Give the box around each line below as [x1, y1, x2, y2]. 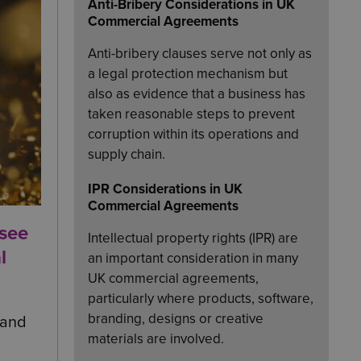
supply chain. [88, 145, 165, 163]
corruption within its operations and [88, 125, 299, 143]
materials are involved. [88, 330, 224, 347]
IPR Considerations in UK [88, 180, 243, 197]
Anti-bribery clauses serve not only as [88, 44, 312, 62]
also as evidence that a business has [88, 85, 305, 102]
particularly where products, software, [88, 289, 313, 307]
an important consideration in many [88, 249, 298, 267]
